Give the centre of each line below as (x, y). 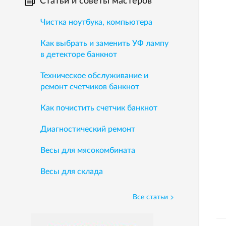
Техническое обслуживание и (94, 76)
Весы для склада (72, 172)
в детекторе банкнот (79, 54)
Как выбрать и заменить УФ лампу (104, 43)
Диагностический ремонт (88, 129)
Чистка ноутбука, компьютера (96, 22)
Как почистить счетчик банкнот (99, 108)
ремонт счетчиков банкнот (90, 87)
